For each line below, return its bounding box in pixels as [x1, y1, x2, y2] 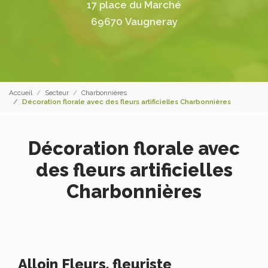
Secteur [45, 88, 69, 97]
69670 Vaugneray [90, 15, 178, 28]
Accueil [9, 88, 32, 97]
